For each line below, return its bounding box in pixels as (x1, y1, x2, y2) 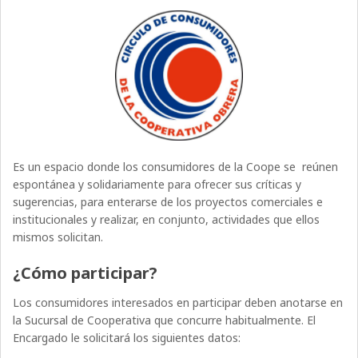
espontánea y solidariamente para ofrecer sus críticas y (13, 176, 302, 192)
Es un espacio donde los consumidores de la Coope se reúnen (13, 158, 339, 174)
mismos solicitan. (13, 229, 104, 245)
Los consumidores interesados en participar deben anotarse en (13, 294, 344, 310)
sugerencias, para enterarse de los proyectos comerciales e (13, 193, 324, 209)
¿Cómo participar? (13, 261, 158, 284)
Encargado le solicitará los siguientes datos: (13, 329, 241, 345)
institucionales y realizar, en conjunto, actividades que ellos (13, 211, 320, 227)
